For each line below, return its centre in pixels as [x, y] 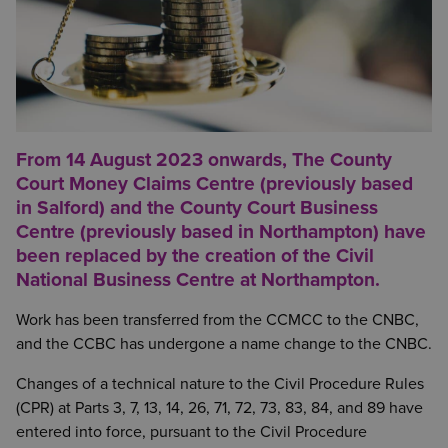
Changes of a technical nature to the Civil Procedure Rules [220, 384]
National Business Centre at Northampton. [198, 279]
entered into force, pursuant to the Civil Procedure [191, 432]
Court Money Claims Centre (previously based [214, 183]
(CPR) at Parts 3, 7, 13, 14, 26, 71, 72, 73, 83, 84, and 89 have [219, 408]
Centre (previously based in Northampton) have [221, 231]
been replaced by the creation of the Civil [195, 255]
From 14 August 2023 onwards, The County [204, 159]
